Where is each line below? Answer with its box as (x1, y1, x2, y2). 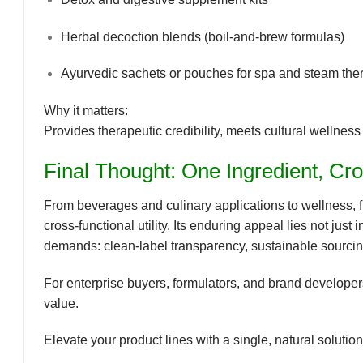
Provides (44, 124, 98, 139)
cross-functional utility (44, 218, 167, 233)
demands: (44, 238, 104, 253)
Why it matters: (44, 104, 128, 118)
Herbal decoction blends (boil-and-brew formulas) (60, 29, 344, 44)
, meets (220, 124, 264, 139)
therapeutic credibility (98, 124, 220, 139)
